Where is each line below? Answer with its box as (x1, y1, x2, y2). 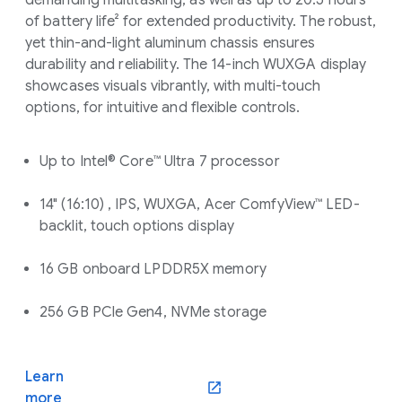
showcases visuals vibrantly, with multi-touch (25, 77, 321, 96)
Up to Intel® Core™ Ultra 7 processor (39, 153, 280, 171)
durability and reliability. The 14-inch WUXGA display (25, 56, 367, 74)
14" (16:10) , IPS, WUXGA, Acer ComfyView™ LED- (39, 196, 360, 214)
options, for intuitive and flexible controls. (25, 99, 301, 118)
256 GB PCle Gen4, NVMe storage (39, 303, 267, 322)
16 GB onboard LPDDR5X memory (39, 260, 267, 279)
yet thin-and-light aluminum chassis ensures (25, 34, 316, 53)
